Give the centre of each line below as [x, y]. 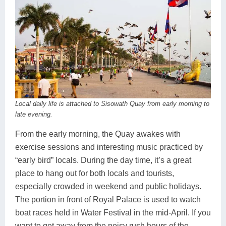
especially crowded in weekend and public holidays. [108, 186]
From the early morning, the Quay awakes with [98, 134]
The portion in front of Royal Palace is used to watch [108, 199]
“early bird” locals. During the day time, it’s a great [103, 160]
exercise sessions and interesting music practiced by [109, 147]
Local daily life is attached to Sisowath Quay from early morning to [112, 103]
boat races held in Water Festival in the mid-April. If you [113, 212]
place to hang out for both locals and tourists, [95, 173]
